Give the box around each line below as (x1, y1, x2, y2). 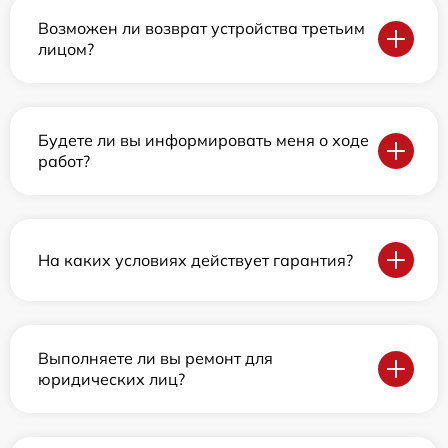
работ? (38, 151, 90, 171)
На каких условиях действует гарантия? (38, 249, 353, 270)
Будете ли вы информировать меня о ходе (38, 130, 369, 150)
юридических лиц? (38, 369, 185, 389)
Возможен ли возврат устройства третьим (38, 18, 365, 38)
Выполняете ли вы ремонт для (38, 348, 273, 368)
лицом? (38, 39, 94, 59)
